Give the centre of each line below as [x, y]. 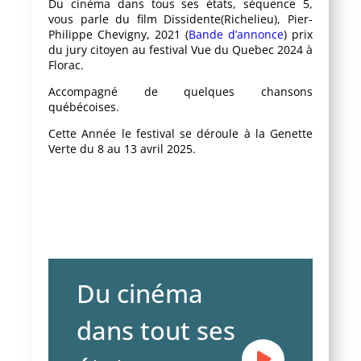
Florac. [66, 64]
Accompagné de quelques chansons [180, 91]
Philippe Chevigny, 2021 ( [118, 34]
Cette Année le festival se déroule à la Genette [180, 134]
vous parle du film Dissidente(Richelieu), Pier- [180, 19]
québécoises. [84, 106]
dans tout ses [156, 330]
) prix [298, 34]
